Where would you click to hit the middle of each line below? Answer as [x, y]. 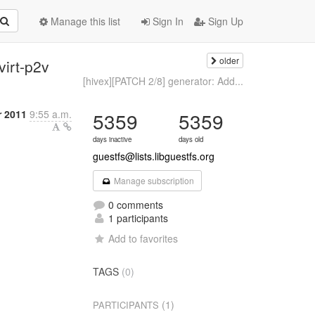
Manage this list [84, 21]
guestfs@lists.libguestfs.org [154, 156]
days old [191, 139]
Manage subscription [153, 180]
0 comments [135, 205]
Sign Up [224, 21]
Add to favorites [143, 238]
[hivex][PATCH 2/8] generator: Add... [163, 81]
